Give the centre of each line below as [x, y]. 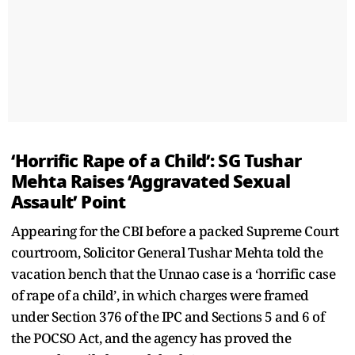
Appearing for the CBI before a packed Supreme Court [175, 231]
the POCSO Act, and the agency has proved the [151, 338]
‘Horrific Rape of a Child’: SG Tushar [156, 160]
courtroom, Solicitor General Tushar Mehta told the [167, 252]
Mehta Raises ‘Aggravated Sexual [151, 181]
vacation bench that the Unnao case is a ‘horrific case [173, 273]
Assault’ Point [71, 202]
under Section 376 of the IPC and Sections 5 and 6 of [168, 316]
